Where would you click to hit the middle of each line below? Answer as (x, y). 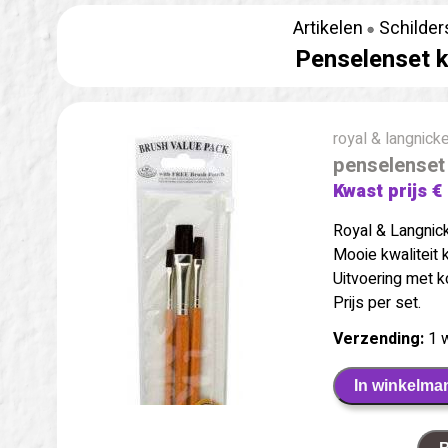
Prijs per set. (377, 302)
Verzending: (378, 338)
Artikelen (327, 28)
